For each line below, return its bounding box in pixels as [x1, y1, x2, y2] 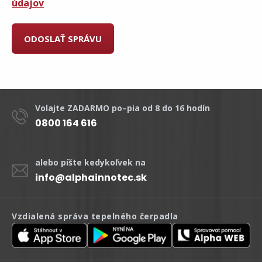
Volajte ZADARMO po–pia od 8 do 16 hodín [35, 102, 210, 113]
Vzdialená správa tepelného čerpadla [12, 211, 178, 222]
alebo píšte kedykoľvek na [35, 157, 146, 168]
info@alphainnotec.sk [35, 171, 147, 184]
